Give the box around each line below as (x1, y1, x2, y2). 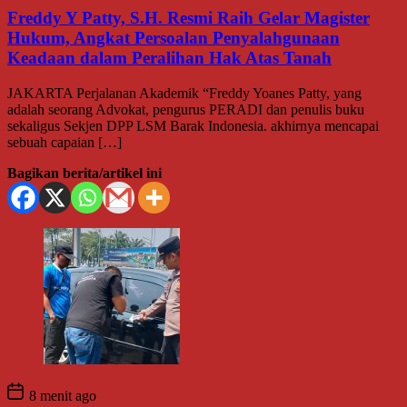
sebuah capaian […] (7, 134, 122, 150)
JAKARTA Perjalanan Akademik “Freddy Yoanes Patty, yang (7, 84, 362, 101)
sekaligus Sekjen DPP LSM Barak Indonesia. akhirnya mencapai (7, 117, 379, 134)
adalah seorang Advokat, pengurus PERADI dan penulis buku (7, 101, 364, 117)
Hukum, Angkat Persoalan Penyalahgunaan (7, 27, 340, 47)
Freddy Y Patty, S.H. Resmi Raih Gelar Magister (7, 7, 370, 27)
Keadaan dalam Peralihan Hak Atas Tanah (7, 47, 332, 67)
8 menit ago (25, 387, 96, 403)
